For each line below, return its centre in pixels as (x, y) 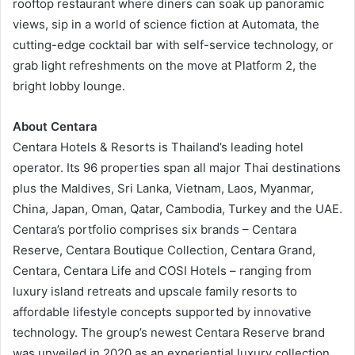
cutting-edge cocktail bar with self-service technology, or (173, 45)
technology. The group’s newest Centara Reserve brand (169, 333)
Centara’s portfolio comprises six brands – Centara (155, 230)
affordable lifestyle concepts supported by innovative (162, 312)
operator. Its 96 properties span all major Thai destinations (177, 168)
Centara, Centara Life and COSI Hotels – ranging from (162, 271)
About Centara (55, 127)
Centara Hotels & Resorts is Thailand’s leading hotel (158, 147)
